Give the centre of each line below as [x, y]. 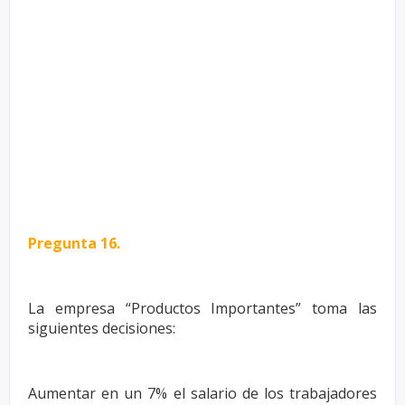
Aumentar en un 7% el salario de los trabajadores [202, 393]
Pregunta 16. [74, 243]
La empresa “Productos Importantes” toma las [202, 308]
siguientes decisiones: [102, 328]
